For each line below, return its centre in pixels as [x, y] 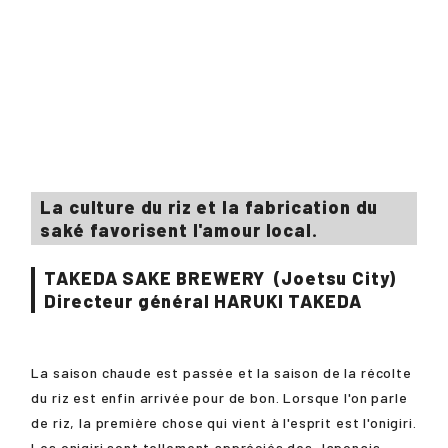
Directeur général [129, 300]
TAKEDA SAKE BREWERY [155, 277]
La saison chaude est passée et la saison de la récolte [221, 373]
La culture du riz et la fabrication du [209, 206]
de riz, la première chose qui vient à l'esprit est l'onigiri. [224, 423]
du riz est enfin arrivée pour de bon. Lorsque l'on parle [219, 398]
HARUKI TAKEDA [288, 300]
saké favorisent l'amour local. [179, 229]
